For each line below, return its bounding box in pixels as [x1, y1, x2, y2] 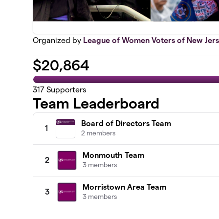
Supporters [44, 85, 87, 94]
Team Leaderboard [33, 95, 160, 111]
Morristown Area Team [83, 182, 167, 191]
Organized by [33, 36, 84, 45]
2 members [81, 129, 116, 137]
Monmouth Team [83, 151, 145, 159]
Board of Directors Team [81, 119, 172, 128]
